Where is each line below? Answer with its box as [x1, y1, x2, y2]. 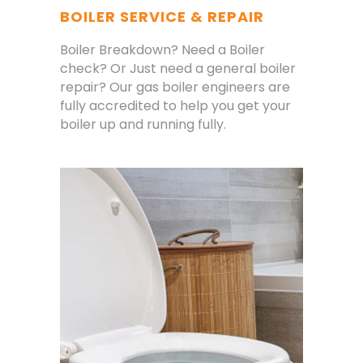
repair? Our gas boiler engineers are [60, 78, 290, 97]
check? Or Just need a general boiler [60, 59, 296, 79]
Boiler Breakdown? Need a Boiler [60, 41, 265, 60]
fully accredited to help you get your [60, 96, 291, 116]
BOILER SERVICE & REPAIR [60, 6, 264, 28]
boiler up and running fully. [60, 115, 226, 135]
